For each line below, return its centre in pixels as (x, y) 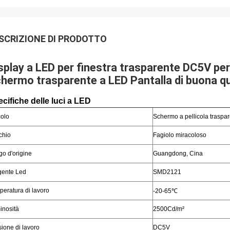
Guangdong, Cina (178, 154)
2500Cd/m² (169, 209)
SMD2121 (167, 172)
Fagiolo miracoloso (180, 135)
